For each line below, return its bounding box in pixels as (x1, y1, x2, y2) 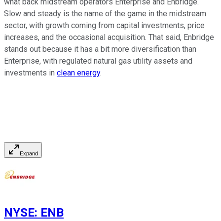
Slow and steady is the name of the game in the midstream (4, 8, 206, 18)
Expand (20, 150, 38, 156)
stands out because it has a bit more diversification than (4, 44, 196, 54)
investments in (4, 68, 57, 77)
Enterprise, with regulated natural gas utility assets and (4, 56, 192, 66)
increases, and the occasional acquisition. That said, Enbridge (4, 32, 214, 42)
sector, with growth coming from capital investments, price (4, 20, 205, 30)
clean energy (57, 68, 100, 77)
